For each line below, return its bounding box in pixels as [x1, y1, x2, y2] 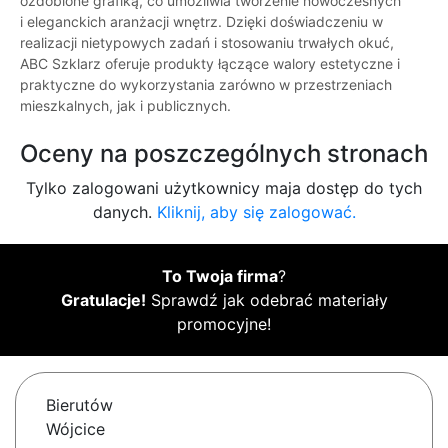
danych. [92, 202, 157, 223]
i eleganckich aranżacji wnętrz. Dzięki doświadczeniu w [20, 13, 383, 31]
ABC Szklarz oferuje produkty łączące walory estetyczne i [20, 55, 400, 73]
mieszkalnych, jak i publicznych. [20, 97, 231, 115]
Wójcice [46, 419, 105, 440]
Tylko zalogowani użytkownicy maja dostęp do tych [26, 178, 422, 199]
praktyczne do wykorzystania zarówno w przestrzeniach [20, 76, 392, 94]
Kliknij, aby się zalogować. [156, 202, 356, 223]
